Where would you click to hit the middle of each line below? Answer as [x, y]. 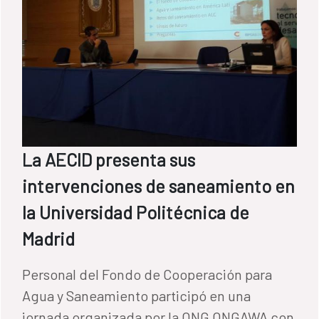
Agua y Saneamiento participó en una [136, 295]
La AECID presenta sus [109, 159]
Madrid [48, 238]
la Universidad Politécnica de [136, 212]
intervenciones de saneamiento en [158, 185]
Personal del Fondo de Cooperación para [147, 274]
